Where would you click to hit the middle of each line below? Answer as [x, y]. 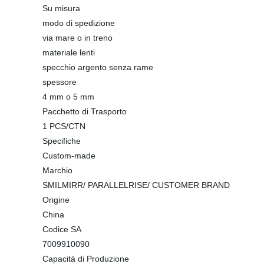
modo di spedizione [79, 23]
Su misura [61, 8]
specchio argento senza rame [98, 67]
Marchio [57, 170]
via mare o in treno [77, 38]
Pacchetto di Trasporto [85, 111]
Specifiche [62, 141]
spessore [60, 82]
